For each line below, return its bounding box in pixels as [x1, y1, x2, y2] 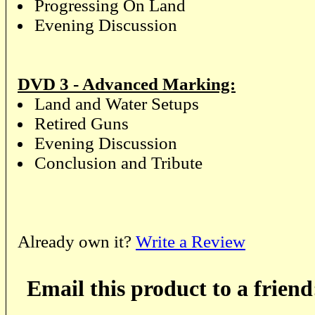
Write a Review [136, 231, 245, 251]
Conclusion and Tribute [34, 153, 202, 172]
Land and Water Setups [34, 94, 199, 113]
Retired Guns [34, 113, 129, 133]
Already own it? [18, 231, 136, 251]
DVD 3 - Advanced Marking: [18, 74, 236, 94]
